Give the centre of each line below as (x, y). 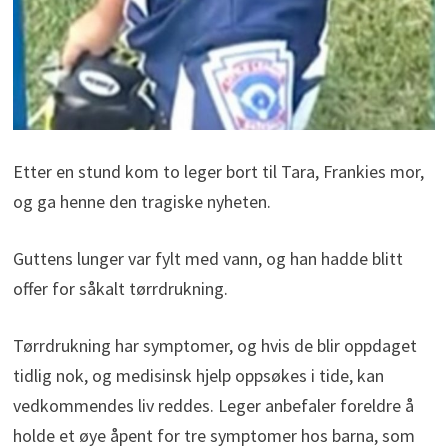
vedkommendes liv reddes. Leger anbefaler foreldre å (213, 405)
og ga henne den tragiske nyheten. (141, 201)
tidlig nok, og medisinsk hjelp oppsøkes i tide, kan (198, 375)
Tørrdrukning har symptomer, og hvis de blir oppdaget (214, 345)
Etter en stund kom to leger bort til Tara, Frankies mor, (218, 171)
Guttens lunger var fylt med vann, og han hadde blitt (207, 258)
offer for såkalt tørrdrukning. (120, 288)
